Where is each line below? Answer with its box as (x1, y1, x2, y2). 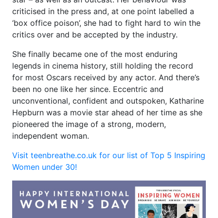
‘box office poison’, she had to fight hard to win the (12, 18, 200, 28)
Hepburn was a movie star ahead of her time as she (12, 108, 202, 118)
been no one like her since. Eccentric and (12, 84, 163, 94)
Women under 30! (12, 162, 77, 172)
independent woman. (12, 131, 89, 141)
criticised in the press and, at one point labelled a (12, 6, 194, 17)
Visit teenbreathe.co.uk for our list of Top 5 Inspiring (12, 150, 205, 161)
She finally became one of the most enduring (12, 49, 178, 59)
